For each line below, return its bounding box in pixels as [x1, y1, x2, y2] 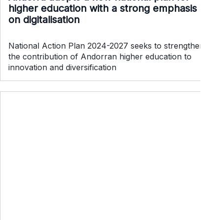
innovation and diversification [8, 62, 116, 72]
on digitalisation [8, 13, 80, 26]
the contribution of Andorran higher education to [8, 51, 192, 61]
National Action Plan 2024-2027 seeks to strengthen [8, 40, 204, 51]
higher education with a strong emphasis [8, 2, 197, 14]
